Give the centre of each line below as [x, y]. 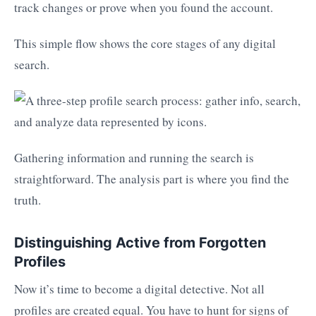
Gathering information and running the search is [134, 157]
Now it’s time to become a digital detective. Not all [139, 289]
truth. [28, 200]
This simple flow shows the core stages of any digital [145, 44]
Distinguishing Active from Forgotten [140, 242]
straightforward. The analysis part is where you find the [152, 178]
